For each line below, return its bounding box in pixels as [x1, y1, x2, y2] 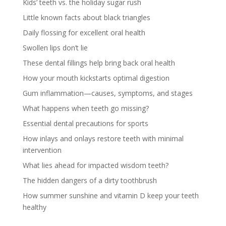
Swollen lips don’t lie [22, 42, 88, 52]
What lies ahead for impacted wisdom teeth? [22, 160, 168, 170]
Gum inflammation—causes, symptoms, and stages [22, 88, 193, 98]
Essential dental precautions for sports [22, 118, 148, 128]
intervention [22, 145, 62, 155]
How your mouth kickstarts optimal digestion [22, 73, 169, 83]
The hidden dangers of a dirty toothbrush [22, 175, 157, 185]
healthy [22, 202, 46, 212]
